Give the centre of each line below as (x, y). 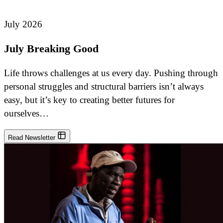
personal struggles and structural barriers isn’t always (104, 87)
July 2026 (23, 24)
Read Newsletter (33, 138)
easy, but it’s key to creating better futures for (89, 100)
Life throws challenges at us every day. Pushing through (111, 73)
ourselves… (26, 113)
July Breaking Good (51, 49)
